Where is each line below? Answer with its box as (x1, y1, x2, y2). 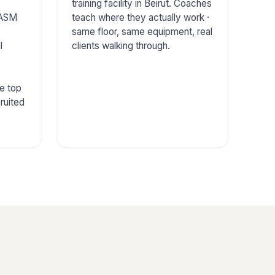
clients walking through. (72, 39, 170, 52)
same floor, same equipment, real (72, 25, 212, 37)
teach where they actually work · (72, 11, 209, 23)
